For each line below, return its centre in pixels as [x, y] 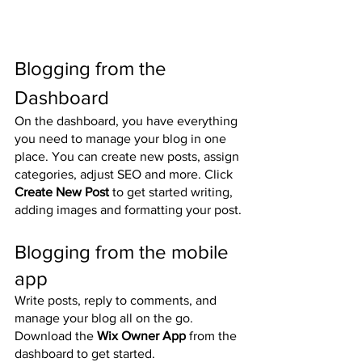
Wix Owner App [141, 336]
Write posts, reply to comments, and [117, 301]
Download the [56, 336]
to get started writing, [173, 192]
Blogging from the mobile [124, 252]
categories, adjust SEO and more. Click [125, 175]
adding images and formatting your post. [128, 210]
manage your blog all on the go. [105, 318]
